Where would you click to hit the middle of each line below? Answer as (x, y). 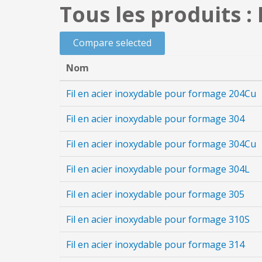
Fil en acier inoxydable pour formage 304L (158, 169)
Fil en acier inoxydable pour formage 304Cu (161, 144)
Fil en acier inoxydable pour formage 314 (155, 244)
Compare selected (112, 43)
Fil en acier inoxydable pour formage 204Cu (161, 94)
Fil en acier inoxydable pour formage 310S (158, 219)
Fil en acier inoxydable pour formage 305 (155, 194)
